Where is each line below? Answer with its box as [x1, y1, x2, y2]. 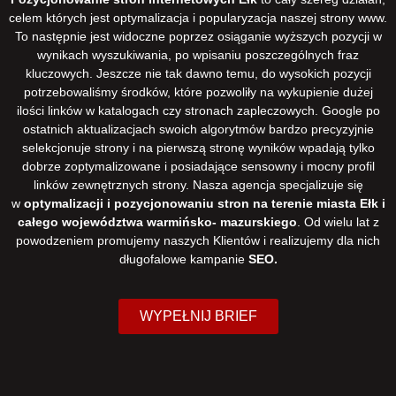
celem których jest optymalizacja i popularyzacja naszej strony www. [9, 10, 387, 25]
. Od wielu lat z [296, 214, 379, 229]
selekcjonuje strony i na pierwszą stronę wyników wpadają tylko [21, 140, 375, 155]
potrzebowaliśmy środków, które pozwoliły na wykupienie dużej [23, 84, 373, 99]
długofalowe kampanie [118, 251, 248, 266]
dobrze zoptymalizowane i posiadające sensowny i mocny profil [21, 158, 375, 173]
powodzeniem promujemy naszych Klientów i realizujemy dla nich [16, 232, 380, 247]
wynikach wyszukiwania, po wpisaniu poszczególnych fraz [37, 47, 359, 62]
